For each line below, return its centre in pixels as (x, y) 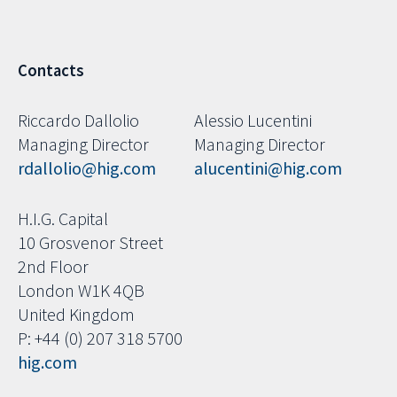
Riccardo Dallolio (78, 121)
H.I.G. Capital (63, 219)
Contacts (51, 71)
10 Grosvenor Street (90, 243)
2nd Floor (53, 267)
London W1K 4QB (81, 291)
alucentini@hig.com (268, 168)
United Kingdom (76, 315)
